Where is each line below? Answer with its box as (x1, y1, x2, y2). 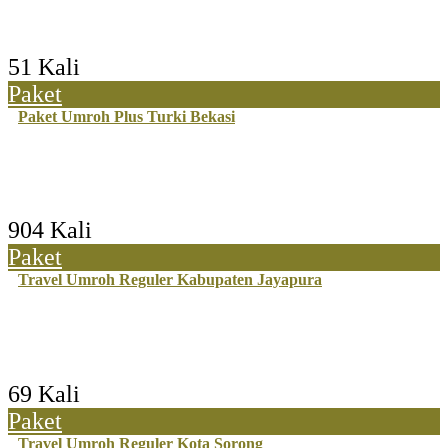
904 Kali (8, 217, 92, 244)
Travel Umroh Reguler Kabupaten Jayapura (18, 271, 322, 289)
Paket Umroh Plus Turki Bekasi (18, 107, 235, 125)
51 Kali (8, 53, 80, 80)
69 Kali (8, 380, 80, 407)
